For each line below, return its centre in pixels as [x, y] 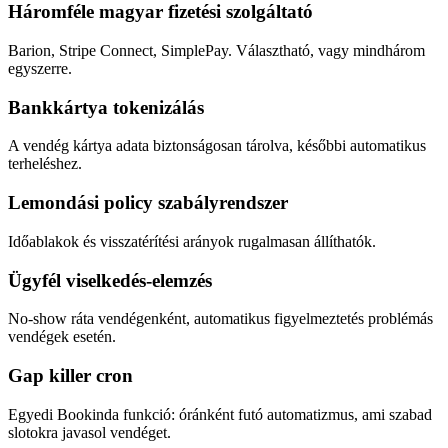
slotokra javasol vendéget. [89, 432]
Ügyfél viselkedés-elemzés [110, 280]
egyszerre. [40, 68]
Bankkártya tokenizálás [106, 107]
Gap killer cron [70, 375]
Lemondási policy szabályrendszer [148, 203]
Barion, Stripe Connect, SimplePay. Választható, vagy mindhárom [216, 50]
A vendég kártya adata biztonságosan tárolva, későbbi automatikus [217, 146]
